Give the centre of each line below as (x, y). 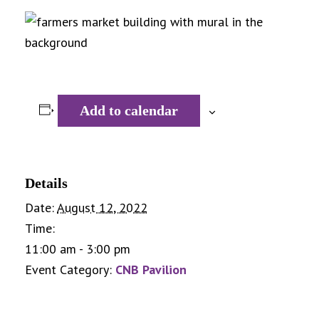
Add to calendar (129, 110)
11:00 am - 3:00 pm (78, 249)
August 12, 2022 (102, 207)
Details (46, 183)
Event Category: (68, 269)
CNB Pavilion (151, 269)
